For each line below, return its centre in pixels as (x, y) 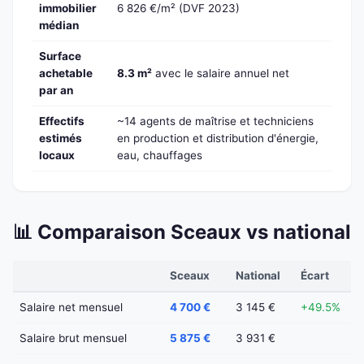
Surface (60, 56)
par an (56, 90)
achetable (66, 73)
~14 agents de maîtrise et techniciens (215, 121)
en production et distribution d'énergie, (218, 138)
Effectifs (62, 121)
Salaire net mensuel (71, 307)
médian (59, 25)
